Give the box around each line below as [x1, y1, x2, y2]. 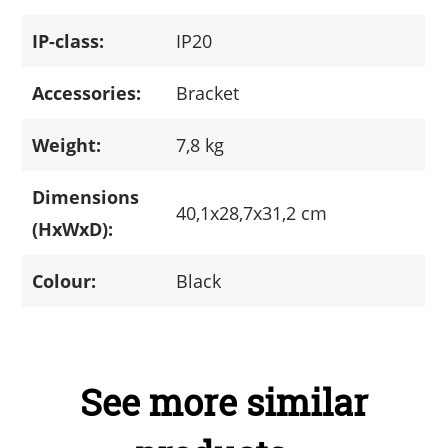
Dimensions [32, 184, 140, 209]
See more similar [80, 377, 368, 427]
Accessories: [32, 80, 142, 105]
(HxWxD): [32, 216, 114, 241]
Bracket [176, 80, 240, 105]
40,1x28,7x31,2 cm [176, 200, 328, 225]
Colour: [32, 268, 97, 293]
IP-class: [32, 28, 105, 53]
